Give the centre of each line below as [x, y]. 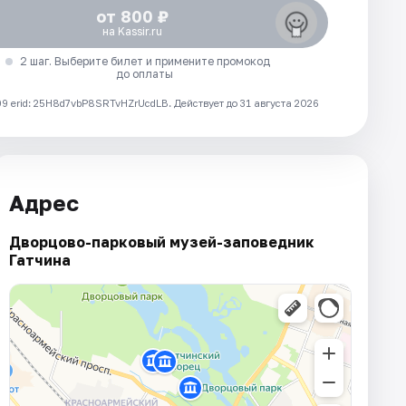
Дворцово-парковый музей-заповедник [162, 242]
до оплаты [145, 73]
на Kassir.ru [132, 31]
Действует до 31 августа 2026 [246, 102]
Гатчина [40, 261]
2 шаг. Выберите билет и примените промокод [145, 61]
